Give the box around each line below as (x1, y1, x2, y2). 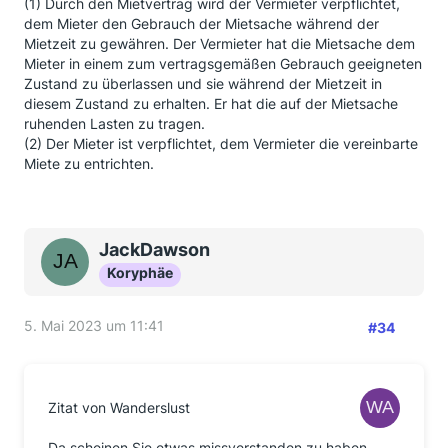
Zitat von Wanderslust (48, 399, 190, 416)
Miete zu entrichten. (24, 155, 154, 172)
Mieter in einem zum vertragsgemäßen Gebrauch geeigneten (24, 55, 422, 72)
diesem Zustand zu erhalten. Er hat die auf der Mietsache (24, 95, 398, 112)
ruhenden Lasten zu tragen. (24, 115, 205, 132)
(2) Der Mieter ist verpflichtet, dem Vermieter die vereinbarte (24, 135, 418, 152)
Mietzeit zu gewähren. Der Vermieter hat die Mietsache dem (24, 35, 415, 52)
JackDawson (99, 239, 210, 260)
